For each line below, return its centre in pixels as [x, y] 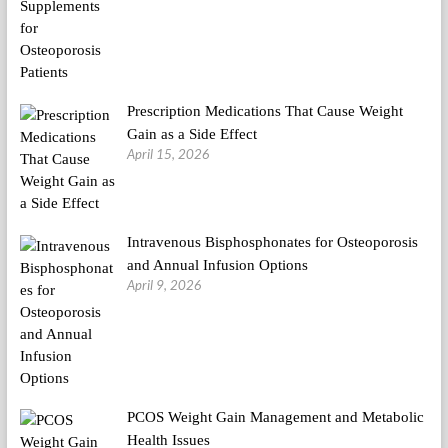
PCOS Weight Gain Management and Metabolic [275, 416]
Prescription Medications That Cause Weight [265, 111]
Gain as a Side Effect [192, 134]
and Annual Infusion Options [217, 265]
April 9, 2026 [164, 285]
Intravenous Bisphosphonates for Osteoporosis [272, 242]
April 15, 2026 [168, 154]
